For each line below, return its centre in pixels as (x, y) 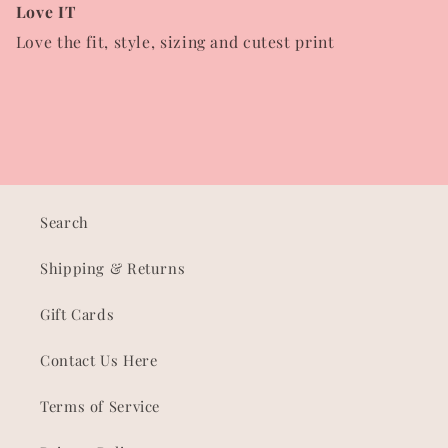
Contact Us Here (99, 360)
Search (64, 222)
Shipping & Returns (113, 268)
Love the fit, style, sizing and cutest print (175, 41)
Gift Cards (77, 314)
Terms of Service (100, 406)
